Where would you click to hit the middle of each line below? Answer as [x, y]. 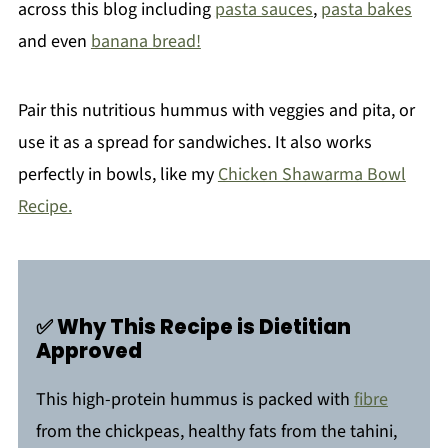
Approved [88, 351]
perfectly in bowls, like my [117, 174]
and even [54, 41]
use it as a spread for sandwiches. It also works [194, 142]
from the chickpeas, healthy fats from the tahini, [216, 431]
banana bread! [145, 41]
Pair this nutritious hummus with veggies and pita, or [216, 110]
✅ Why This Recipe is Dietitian [193, 327]
